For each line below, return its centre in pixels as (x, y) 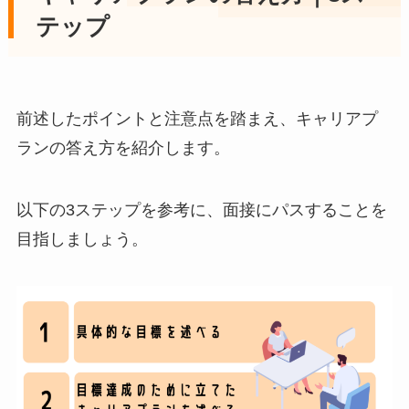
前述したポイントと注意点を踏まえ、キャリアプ (197, 118)
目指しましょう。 (82, 239)
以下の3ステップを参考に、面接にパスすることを (201, 210)
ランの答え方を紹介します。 (123, 147)
